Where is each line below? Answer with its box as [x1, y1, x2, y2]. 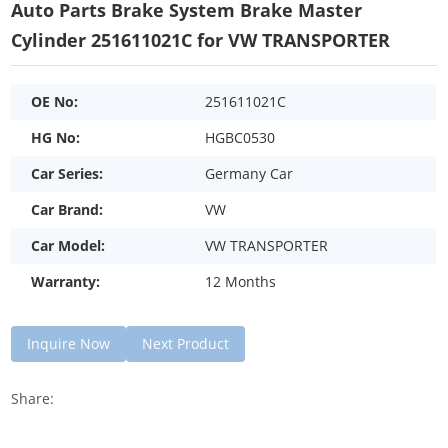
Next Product [142, 334, 230, 354]
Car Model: [31, 236, 106, 256]
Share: [11, 389, 55, 409]
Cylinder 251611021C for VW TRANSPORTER [11, 28, 391, 53]
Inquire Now [27, 334, 111, 354]
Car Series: [31, 164, 104, 184]
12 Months [205, 272, 277, 292]
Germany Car [205, 164, 294, 184]
